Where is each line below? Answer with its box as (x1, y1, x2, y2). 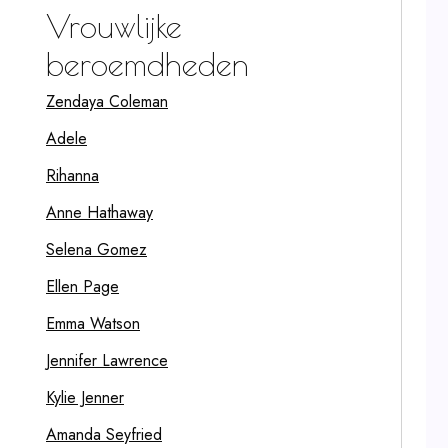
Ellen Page (46, 275, 119, 298)
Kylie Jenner (46, 386, 124, 409)
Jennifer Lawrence (46, 349, 168, 372)
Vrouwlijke (46, 7, 182, 45)
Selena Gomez (46, 238, 147, 261)
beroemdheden (46, 45, 249, 83)
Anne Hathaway (46, 201, 153, 224)
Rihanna (46, 164, 99, 187)
